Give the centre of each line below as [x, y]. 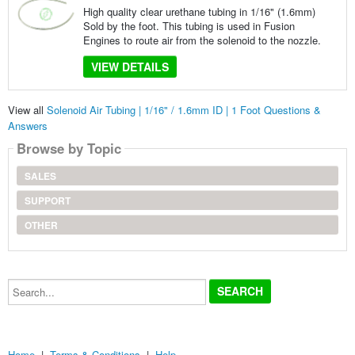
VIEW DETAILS [130, 66]
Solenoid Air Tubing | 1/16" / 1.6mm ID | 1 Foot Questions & [183, 110]
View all [27, 110]
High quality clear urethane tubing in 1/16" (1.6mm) [199, 11]
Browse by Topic [69, 149]
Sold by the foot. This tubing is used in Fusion [189, 25]
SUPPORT [47, 201]
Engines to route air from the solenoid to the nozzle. [202, 40]
